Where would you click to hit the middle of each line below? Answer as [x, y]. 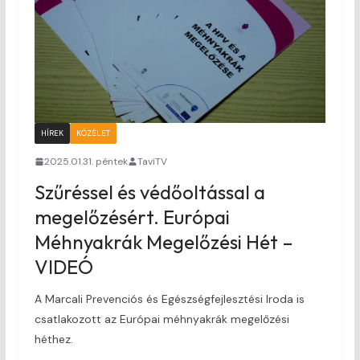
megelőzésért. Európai [132, 217]
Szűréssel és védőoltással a [149, 192]
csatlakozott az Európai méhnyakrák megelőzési [162, 319]
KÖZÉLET [93, 133]
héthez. [53, 339]
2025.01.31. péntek [86, 161]
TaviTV [152, 161]
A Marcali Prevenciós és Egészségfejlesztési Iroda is [169, 299]
